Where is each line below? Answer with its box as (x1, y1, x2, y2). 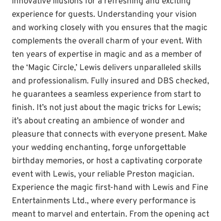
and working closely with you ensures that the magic (12, 23, 208, 34)
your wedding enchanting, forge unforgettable (12, 143, 186, 154)
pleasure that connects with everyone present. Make (12, 129, 207, 141)
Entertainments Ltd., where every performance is (12, 196, 196, 207)
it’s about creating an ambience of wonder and (12, 116, 185, 127)
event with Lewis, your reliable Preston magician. (12, 169, 194, 181)
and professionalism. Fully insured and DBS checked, (12, 76, 209, 87)
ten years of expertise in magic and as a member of (12, 49, 202, 61)
